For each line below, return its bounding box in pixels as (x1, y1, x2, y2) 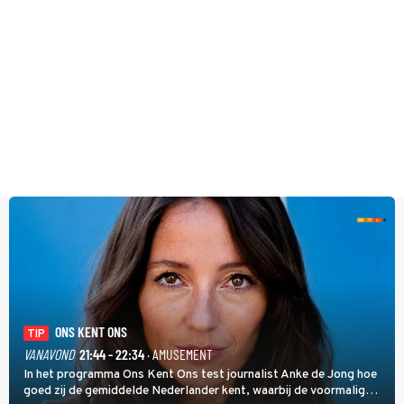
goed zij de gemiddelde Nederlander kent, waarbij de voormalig (23, 382, 365, 399)
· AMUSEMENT (144, 344, 213, 363)
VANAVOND (23, 344, 74, 363)
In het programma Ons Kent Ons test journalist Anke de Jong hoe (23, 366, 377, 382)
